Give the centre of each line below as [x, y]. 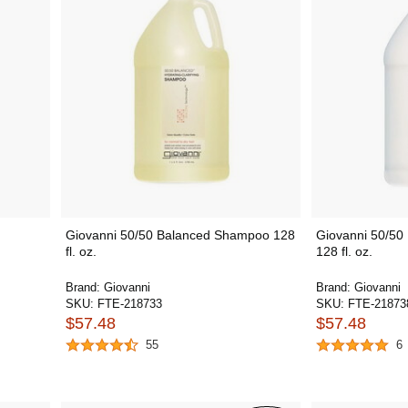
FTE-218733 [129, 304]
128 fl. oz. [344, 251]
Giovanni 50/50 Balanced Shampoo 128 [180, 235]
